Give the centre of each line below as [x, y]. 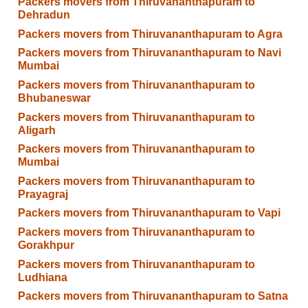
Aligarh [36, 130]
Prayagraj [43, 194]
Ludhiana [42, 277]
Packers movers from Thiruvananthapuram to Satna [153, 296]
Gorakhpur [46, 245]
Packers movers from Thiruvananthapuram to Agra [150, 34]
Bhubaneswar [54, 98]
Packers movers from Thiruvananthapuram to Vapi [149, 213]
